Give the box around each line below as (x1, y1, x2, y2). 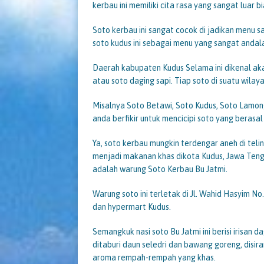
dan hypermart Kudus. (93, 202, 171, 212)
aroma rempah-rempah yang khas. (93, 252, 216, 262)
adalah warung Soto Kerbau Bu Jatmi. (93, 164, 227, 174)
